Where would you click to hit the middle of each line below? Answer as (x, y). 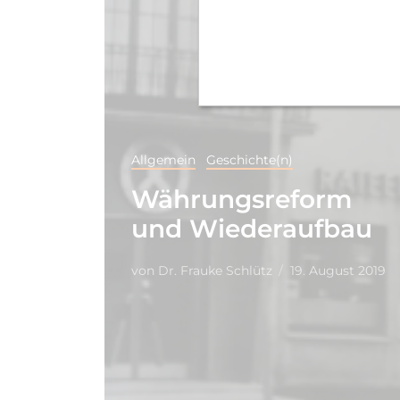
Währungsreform (242, 199)
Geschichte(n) (250, 159)
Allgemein (163, 159)
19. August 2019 (338, 270)
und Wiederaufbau (252, 228)
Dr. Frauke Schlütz (213, 270)
